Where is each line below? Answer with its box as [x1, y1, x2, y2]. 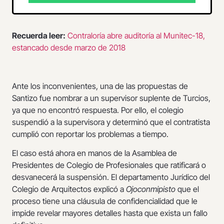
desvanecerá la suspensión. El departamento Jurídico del [12, 172, 210, 182]
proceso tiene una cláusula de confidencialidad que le [12, 196, 197, 206]
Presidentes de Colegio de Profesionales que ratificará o [12, 160, 206, 170]
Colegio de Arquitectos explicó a [12, 184, 126, 194]
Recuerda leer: [12, 30, 65, 41]
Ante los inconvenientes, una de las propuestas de [12, 80, 188, 91]
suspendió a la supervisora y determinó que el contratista [12, 116, 210, 127]
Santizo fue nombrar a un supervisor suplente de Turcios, [12, 92, 210, 103]
